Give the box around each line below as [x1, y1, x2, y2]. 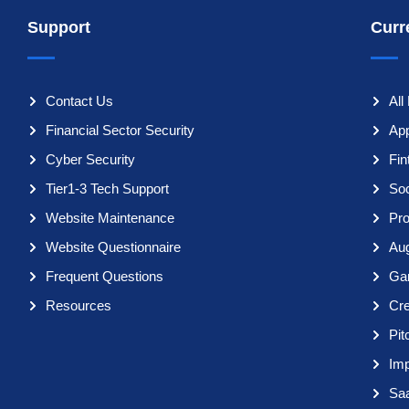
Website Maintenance [46, 210, 175, 226]
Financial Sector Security [46, 122, 195, 139]
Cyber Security [46, 152, 136, 168]
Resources [46, 298, 112, 314]
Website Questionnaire [46, 239, 182, 256]
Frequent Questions [46, 268, 164, 285]
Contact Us [46, 93, 114, 110]
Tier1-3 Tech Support [46, 181, 170, 197]
